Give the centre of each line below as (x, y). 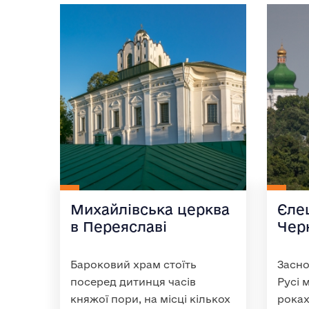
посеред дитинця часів (133, 282)
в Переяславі (119, 227)
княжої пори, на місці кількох (150, 299)
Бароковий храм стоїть (133, 265)
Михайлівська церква (150, 209)
